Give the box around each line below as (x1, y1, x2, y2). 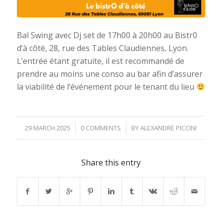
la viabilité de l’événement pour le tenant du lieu (16, 81, 196, 93)
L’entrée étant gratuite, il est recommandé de (16, 55, 184, 67)
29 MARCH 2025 (25, 123, 71, 132)
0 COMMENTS (81, 123, 121, 132)
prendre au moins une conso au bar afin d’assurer (16, 68, 203, 80)
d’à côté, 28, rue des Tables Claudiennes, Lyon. (16, 43, 188, 54)
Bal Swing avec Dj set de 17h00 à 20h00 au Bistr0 (16, 30, 197, 41)
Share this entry (81, 157, 141, 168)
